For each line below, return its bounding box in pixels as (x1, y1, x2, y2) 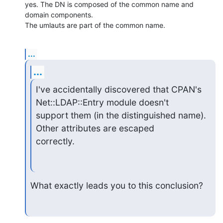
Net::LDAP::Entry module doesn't (35, 97, 169, 108)
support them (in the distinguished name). (35, 110, 206, 121)
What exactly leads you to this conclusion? (30, 180, 203, 191)
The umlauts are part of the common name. (25, 20, 165, 29)
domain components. (25, 10, 95, 19)
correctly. (35, 136, 75, 147)
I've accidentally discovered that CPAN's (35, 84, 202, 95)
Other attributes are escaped (35, 123, 154, 134)
